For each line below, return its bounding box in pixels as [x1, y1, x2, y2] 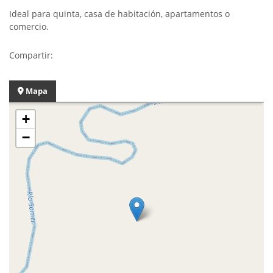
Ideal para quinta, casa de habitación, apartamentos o [9, 8, 230, 19]
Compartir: [9, 49, 58, 61]
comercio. [9, 21, 49, 32]
